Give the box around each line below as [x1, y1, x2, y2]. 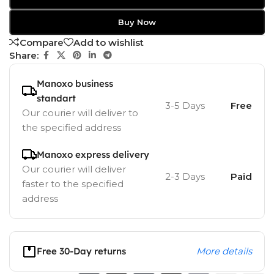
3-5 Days [165, 100, 205, 112]
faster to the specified [22, 178, 124, 190]
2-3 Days [165, 171, 205, 183]
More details [196, 245, 252, 257]
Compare [20, 36, 64, 48]
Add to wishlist [73, 36, 144, 48]
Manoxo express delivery [37, 149, 149, 161]
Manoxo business [37, 78, 113, 90]
